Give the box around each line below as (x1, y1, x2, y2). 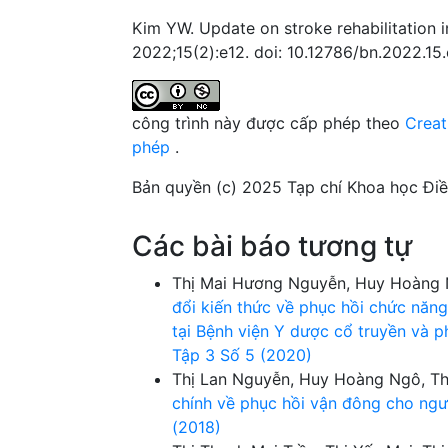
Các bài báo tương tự (132, 228, 412, 263)
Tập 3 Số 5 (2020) (172, 344, 312, 365)
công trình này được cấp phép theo (132, 112, 405, 133)
